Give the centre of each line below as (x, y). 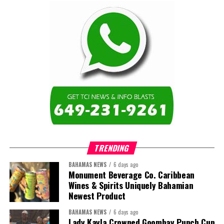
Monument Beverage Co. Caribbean (131, 174)
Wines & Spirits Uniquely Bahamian (131, 185)
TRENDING (112, 148)
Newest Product (97, 195)
